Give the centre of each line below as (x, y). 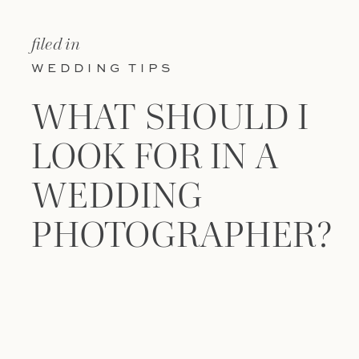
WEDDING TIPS (103, 69)
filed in (56, 43)
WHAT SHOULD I (170, 117)
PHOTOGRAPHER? (181, 234)
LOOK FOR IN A (155, 156)
